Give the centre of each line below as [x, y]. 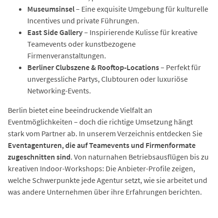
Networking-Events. [59, 90]
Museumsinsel [51, 9]
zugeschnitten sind [39, 156]
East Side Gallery [55, 32]
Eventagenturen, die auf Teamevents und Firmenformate [102, 145]
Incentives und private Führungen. [83, 20]
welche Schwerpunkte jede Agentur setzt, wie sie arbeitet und [108, 180]
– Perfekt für [180, 67]
